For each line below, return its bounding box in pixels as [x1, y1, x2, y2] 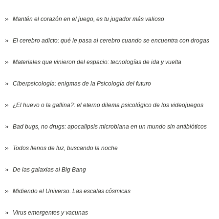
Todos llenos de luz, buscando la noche [13, 145, 118, 152]
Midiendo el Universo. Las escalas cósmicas [13, 188, 131, 195]
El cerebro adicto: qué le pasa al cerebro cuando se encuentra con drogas [13, 37, 210, 44]
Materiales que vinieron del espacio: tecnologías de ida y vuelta [13, 59, 182, 66]
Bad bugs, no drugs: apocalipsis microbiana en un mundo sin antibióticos [13, 123, 207, 131]
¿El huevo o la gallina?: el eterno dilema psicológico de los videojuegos [13, 102, 204, 109]
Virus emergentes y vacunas [13, 209, 88, 217]
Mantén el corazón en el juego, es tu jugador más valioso [13, 16, 165, 23]
